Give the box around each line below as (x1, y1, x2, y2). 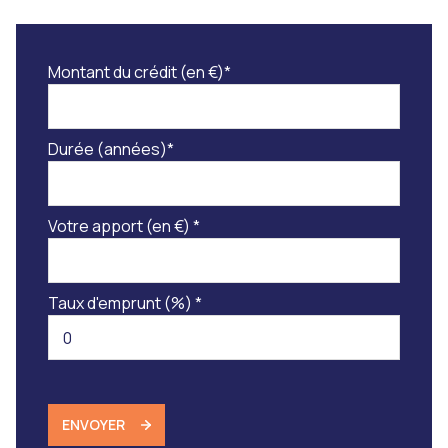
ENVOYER (62, 415, 125, 435)
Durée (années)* (48, 138, 174, 161)
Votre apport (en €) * (48, 215, 200, 238)
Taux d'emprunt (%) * (48, 292, 202, 315)
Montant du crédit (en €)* (48, 61, 231, 84)
